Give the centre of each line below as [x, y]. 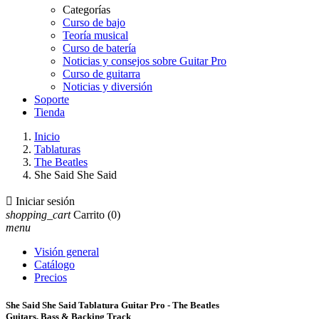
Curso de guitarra [101, 74]
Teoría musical [95, 35]
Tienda [49, 112]
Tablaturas [57, 149]
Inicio [47, 136]
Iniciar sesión [45, 201]
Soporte [52, 99]
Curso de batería [99, 48]
